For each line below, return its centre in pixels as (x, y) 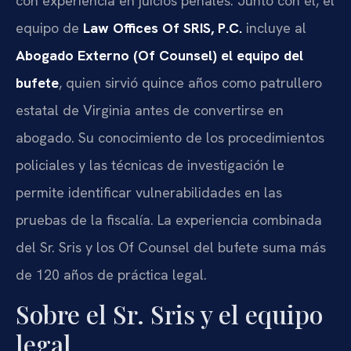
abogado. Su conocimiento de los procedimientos (170, 137)
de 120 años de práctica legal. (111, 274)
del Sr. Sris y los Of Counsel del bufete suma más (171, 247)
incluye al (274, 27)
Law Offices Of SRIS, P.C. (163, 27)
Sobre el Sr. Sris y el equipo (169, 314)
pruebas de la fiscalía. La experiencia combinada (169, 219)
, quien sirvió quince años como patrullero (190, 82)
